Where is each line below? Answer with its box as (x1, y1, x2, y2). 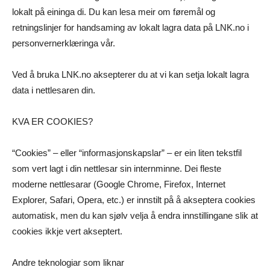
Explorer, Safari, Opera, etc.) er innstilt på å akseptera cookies (12, 195, 256, 206)
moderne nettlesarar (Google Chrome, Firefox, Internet (12, 179, 225, 190)
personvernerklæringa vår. (12, 38, 115, 49)
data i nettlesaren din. (12, 85, 95, 96)
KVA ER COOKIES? (12, 116, 93, 127)
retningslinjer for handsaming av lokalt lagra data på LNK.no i (12, 22, 249, 33)
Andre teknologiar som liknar (12, 257, 124, 268)
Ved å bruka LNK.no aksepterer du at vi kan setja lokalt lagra (12, 69, 249, 80)
